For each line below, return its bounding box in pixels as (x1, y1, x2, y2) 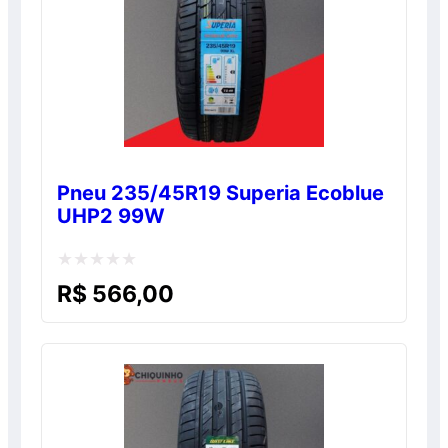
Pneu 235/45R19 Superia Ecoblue (57, 181, 385, 206)
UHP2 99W (57, 204, 166, 229)
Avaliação (57, 275, 130, 294)
